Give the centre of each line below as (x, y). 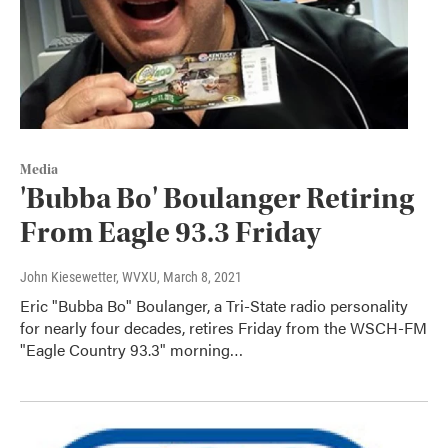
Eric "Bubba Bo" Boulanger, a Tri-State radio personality (214, 306)
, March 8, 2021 (199, 277)
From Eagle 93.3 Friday (170, 233)
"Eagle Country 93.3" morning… (131, 350)
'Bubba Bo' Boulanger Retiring (217, 199)
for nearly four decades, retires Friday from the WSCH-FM (223, 328)
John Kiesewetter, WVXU (88, 277)
